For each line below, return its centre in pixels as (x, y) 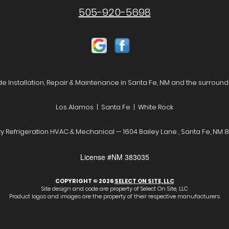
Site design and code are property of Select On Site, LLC (114, 189)
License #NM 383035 (114, 157)
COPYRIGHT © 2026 (85, 181)
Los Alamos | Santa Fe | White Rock (114, 107)
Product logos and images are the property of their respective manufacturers (114, 196)
